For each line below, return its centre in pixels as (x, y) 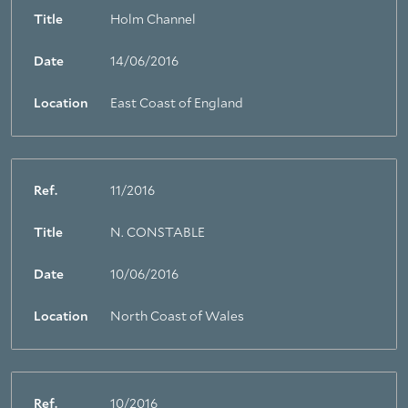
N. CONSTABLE (158, 233)
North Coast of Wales (177, 317)
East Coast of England (177, 104)
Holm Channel (153, 20)
